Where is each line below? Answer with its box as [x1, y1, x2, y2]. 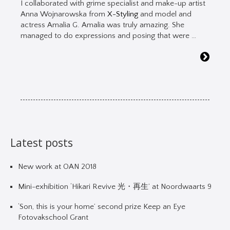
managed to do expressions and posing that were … [21, 31, 196, 41]
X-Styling [107, 10, 138, 19]
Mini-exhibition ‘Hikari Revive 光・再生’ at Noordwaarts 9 [18, 182, 212, 191]
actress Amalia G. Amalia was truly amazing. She [21, 21, 184, 30]
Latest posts [10, 136, 73, 150]
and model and [138, 10, 191, 19]
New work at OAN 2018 [18, 162, 97, 171]
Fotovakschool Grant [18, 213, 88, 222]
